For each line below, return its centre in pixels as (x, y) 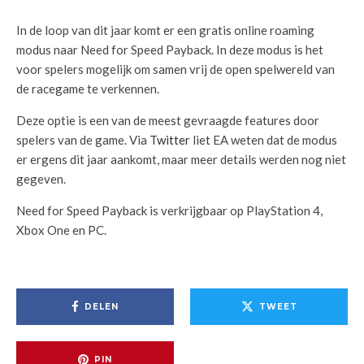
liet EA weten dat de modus (264, 140)
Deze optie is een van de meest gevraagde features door (168, 120)
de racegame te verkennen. (88, 89)
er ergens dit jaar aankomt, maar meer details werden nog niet (181, 159)
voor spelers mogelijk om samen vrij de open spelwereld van (175, 69)
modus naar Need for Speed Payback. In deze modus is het (170, 50)
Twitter (170, 140)
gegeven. (41, 179)
